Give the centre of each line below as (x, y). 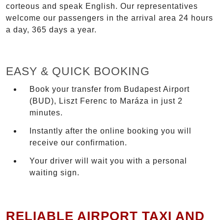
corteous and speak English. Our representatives (102, 6)
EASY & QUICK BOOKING (78, 71)
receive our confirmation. (78, 143)
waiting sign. (55, 173)
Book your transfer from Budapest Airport (110, 89)
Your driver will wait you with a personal (108, 161)
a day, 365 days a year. (51, 30)
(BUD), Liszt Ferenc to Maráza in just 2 (106, 101)
